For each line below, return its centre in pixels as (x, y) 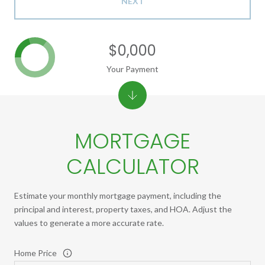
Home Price (35, 253)
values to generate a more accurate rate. (89, 223)
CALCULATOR (132, 167)
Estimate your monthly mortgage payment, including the (118, 196)
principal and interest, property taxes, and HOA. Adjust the (123, 209)
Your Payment (132, 69)
